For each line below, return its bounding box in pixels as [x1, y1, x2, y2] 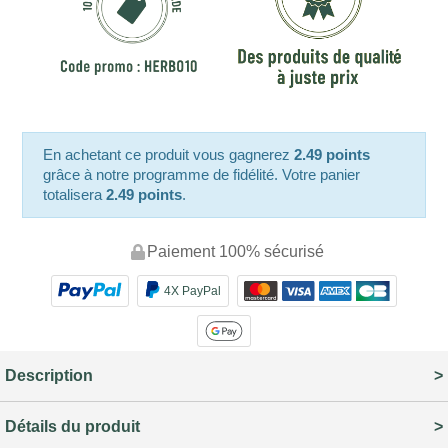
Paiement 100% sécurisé [146, 243, 324, 261]
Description [5, 366, 93, 384]
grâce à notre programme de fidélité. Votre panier [43, 166, 361, 184]
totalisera [43, 186, 107, 204]
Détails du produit [5, 417, 140, 435]
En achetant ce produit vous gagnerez [43, 146, 295, 164]
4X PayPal [163, 283, 221, 298]
